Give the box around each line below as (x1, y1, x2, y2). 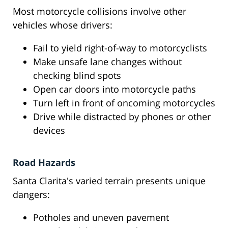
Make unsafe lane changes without (33, 55, 182, 68)
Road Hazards (13, 156, 75, 169)
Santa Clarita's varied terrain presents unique (13, 175, 206, 187)
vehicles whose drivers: (13, 19, 112, 32)
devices (33, 124, 65, 137)
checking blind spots (33, 69, 121, 82)
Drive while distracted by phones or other (33, 110, 211, 123)
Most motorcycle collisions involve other (13, 5, 186, 18)
